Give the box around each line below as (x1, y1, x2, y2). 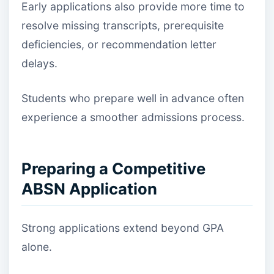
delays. (21, 56, 57, 70)
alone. (21, 240, 52, 253)
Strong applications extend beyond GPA (21, 221, 224, 234)
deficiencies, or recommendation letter (21, 37, 217, 51)
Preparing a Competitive (21, 158, 206, 178)
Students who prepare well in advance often (21, 92, 244, 105)
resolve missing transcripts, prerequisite (21, 18, 224, 32)
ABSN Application (21, 179, 157, 198)
